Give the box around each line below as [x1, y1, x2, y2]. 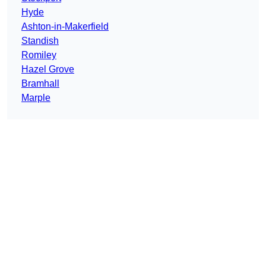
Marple [21, 93, 50, 103]
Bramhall [21, 78, 59, 89]
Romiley [21, 50, 56, 61]
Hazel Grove [21, 64, 74, 75]
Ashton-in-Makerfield [21, 21, 109, 32]
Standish [21, 36, 59, 46]
